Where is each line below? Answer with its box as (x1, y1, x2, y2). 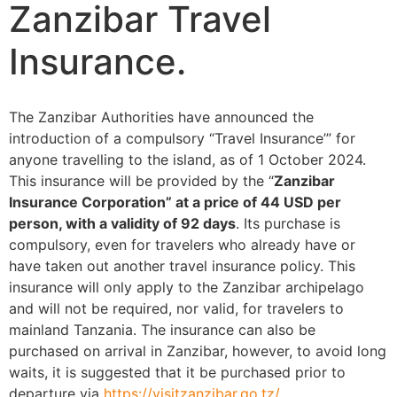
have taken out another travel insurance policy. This (9, 257, 355, 275)
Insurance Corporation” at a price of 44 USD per (9, 193, 341, 211)
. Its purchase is (236, 214, 340, 232)
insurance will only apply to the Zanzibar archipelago (9, 278, 364, 296)
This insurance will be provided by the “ (9, 172, 274, 190)
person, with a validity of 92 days (9, 214, 236, 232)
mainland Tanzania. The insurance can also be (9, 321, 315, 339)
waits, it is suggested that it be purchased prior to (9, 363, 346, 381)
